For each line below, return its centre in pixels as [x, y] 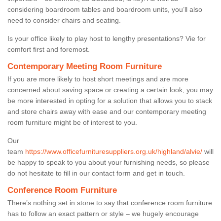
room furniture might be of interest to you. [72, 122]
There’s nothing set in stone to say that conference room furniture [110, 203]
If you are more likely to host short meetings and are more [98, 79]
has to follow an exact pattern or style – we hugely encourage [103, 213]
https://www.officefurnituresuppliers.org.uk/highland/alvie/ [114, 151]
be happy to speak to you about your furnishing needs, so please [109, 162]
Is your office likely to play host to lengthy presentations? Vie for [107, 38]
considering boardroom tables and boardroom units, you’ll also [105, 9]
